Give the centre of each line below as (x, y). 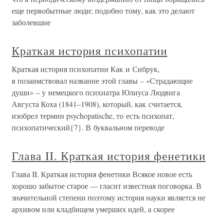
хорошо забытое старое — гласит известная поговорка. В (107, 185)
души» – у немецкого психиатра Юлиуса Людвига (96, 92)
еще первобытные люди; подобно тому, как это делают (103, 10)
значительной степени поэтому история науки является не (109, 197)
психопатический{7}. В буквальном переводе (88, 127)
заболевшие (31, 22)
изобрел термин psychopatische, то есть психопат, (93, 115)
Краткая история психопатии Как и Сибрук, (86, 69)
